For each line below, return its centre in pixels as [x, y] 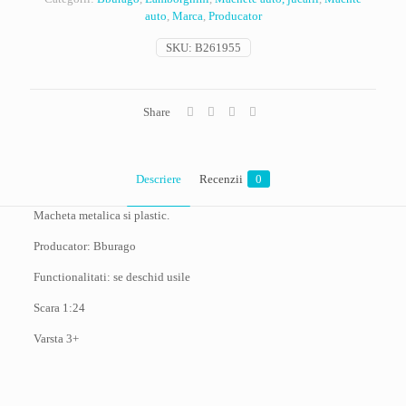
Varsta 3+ [56, 338]
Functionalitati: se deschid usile [111, 277]
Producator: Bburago [84, 246]
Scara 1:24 [59, 308]
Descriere [159, 179]
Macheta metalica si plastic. [101, 215]
